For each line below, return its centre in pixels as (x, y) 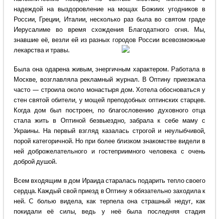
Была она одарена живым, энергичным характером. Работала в (109, 69)
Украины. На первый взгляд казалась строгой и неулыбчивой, (109, 131)
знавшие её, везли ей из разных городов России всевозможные (109, 40)
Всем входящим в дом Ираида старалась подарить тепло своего (109, 181)
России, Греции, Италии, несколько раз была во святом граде (109, 20)
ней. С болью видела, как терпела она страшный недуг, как (109, 201)
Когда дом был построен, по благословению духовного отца (109, 110)
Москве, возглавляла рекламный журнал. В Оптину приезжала (109, 80)
